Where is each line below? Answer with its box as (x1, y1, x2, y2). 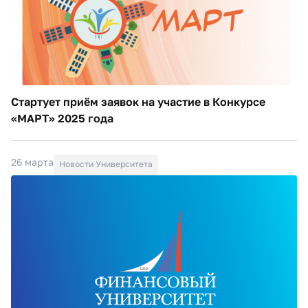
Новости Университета (59, 158, 153, 169)
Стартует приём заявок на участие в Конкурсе (11, 94, 265, 109)
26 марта (11, 155, 54, 168)
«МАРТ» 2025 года (11, 111, 113, 125)
